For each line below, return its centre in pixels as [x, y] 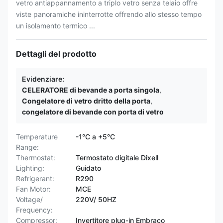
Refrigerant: [35, 178]
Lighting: [30, 168]
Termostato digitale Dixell [117, 158]
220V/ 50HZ [96, 199]
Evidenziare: [43, 79]
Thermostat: [36, 158]
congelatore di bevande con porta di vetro [93, 112]
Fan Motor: [33, 189]
